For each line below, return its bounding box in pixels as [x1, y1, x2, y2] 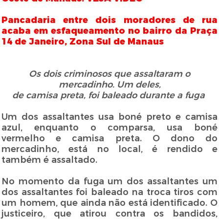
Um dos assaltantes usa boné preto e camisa [1, 111, 218, 123]
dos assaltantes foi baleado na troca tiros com [1, 187, 218, 198]
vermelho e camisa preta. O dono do [1, 133, 218, 144]
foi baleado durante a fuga [85, 90, 207, 101]
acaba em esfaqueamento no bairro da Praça [1, 25, 218, 37]
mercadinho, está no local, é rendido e [1, 144, 218, 155]
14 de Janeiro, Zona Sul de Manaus [1, 36, 164, 47]
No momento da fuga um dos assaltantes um [1, 176, 218, 187]
